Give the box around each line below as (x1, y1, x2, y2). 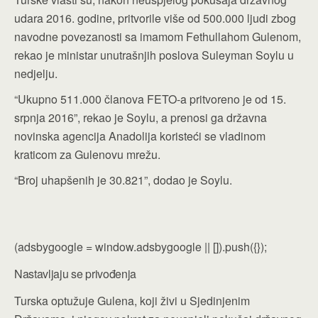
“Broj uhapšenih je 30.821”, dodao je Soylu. (14, 172, 232, 188)
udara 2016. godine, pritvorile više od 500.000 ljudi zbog (14, 10, 296, 26)
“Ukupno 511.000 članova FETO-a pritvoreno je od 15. (14, 91, 286, 107)
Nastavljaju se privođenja (14, 265, 136, 283)
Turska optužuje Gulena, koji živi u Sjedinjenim (14, 292, 250, 309)
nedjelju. (14, 65, 57, 82)
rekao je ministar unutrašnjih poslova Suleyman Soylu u (14, 47, 294, 63)
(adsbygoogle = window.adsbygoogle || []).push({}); (14, 238, 267, 256)
